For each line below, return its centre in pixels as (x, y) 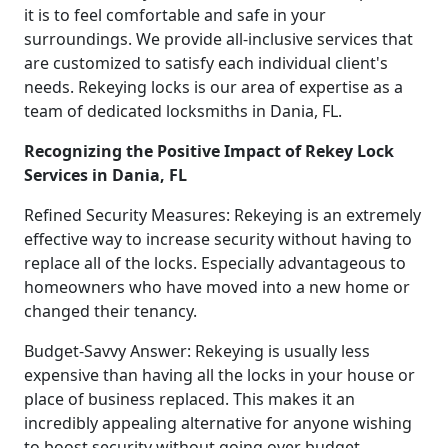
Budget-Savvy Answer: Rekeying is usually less (197, 350)
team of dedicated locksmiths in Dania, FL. (183, 110)
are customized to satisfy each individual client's (206, 62)
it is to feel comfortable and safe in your (175, 14)
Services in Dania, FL (105, 174)
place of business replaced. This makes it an (189, 398)
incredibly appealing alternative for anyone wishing (218, 422)
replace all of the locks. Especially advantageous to (215, 262)
